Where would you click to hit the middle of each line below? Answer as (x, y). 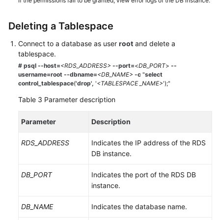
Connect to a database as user (69, 43)
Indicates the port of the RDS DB (144, 175)
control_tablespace (46, 83)
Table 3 (31, 99)
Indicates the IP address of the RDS (149, 143)
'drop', (85, 83)
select (154, 74)
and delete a (154, 43)
